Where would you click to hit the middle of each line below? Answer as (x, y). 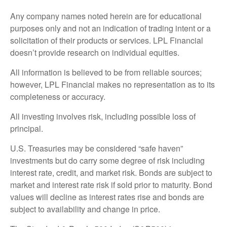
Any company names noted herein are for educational (106, 16)
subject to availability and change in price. (85, 209)
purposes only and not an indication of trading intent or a (110, 28)
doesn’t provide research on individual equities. (95, 52)
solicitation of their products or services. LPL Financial (107, 40)
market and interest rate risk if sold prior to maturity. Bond (111, 184)
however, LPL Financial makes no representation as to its (112, 84)
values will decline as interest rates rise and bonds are (107, 197)
